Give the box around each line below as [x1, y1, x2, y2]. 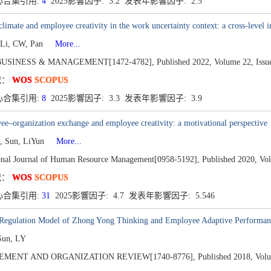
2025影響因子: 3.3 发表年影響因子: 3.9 [45, 94, 204, 103]
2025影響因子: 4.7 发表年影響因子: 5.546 [50, 191, 217, 200]
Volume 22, [214, 57, 253, 67]
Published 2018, [197, 252, 253, 261]
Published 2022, [156, 57, 212, 67]
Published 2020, [201, 155, 257, 164]
